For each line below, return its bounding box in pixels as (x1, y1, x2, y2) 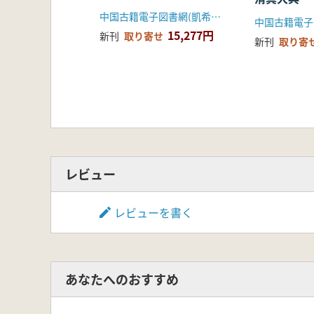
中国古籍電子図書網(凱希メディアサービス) (211, 9, 221, 24)
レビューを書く (114, 203, 193, 221)
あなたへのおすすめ (65, 270, 179, 289)
